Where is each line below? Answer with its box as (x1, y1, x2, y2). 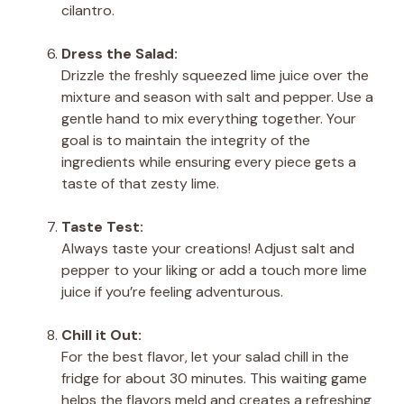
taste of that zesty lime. (61, 173, 219, 193)
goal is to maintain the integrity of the (61, 130, 310, 150)
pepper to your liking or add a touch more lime (61, 260, 367, 280)
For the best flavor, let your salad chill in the (61, 346, 349, 366)
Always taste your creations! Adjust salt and (61, 238, 354, 258)
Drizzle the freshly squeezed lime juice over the (61, 65, 369, 85)
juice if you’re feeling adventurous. (61, 281, 283, 301)
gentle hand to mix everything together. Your (61, 108, 356, 128)
